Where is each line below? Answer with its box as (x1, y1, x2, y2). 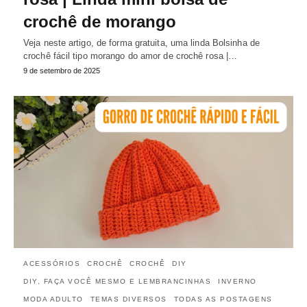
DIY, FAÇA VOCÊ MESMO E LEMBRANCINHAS (23, 277, 211, 285)
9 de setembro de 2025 (23, 66, 100, 75)
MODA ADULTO (23, 295, 84, 303)
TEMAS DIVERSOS (90, 295, 167, 303)
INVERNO (218, 277, 257, 285)
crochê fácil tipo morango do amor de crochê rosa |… (23, 51, 238, 62)
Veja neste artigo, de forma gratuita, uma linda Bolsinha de (23, 38, 260, 49)
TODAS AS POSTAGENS (173, 295, 273, 303)
